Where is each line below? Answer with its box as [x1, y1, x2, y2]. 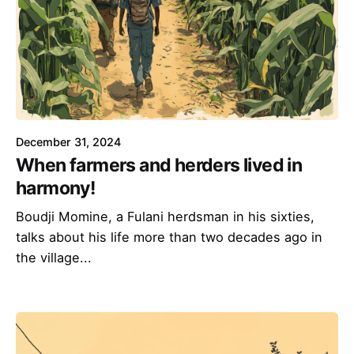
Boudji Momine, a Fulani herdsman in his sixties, [16, 208, 314, 224]
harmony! [16, 176, 96, 199]
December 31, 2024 [16, 134, 121, 149]
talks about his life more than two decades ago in [16, 228, 322, 245]
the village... [16, 249, 92, 265]
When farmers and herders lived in [16, 153, 303, 176]
